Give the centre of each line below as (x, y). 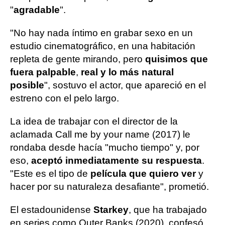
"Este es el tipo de (50, 174)
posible (27, 85)
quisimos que (177, 59)
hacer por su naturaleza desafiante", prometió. (109, 187)
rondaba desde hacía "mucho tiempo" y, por (105, 148)
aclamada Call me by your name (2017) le (100, 135)
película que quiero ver (143, 174)
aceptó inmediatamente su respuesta (117, 161)
